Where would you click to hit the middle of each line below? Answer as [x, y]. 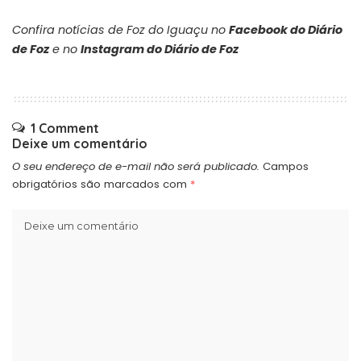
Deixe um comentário [80, 143]
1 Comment [65, 128]
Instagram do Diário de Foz [160, 49]
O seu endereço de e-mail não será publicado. [136, 166]
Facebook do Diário [286, 29]
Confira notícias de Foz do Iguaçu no [120, 29]
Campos [286, 166]
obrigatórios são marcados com [101, 184]
